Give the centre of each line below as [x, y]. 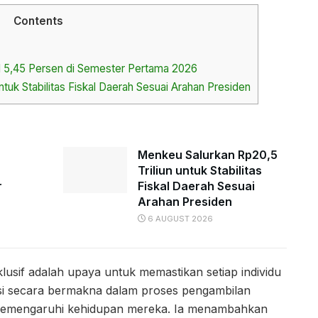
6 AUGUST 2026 [179, 219]
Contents [38, 21]
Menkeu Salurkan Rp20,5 [208, 155]
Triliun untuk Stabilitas [200, 171]
